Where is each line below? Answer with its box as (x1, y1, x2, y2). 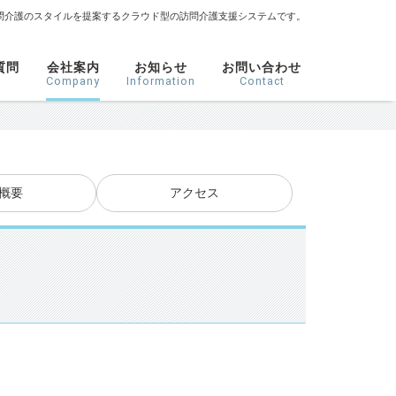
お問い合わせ (222, 60, 301, 74)
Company (46, 74, 100, 88)
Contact (239, 74, 285, 88)
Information (126, 74, 195, 88)
